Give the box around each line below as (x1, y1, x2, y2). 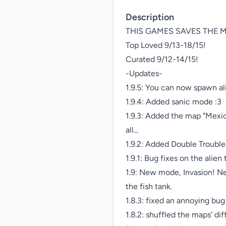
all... (126, 125, 138, 135)
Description (126, 12, 174, 23)
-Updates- (126, 69, 162, 78)
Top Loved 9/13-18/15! (126, 40, 206, 50)
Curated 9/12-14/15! (126, 54, 198, 64)
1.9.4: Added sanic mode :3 (126, 97, 221, 106)
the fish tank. (126, 182, 172, 191)
